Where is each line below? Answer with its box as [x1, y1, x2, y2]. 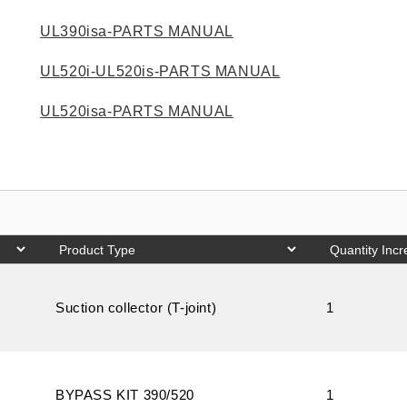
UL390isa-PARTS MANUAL [40, 24, 233, 39]
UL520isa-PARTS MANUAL [40, 104, 233, 119]
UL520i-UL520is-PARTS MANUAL [40, 64, 281, 79]
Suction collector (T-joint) [55, 300, 217, 315]
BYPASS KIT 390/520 [55, 387, 194, 402]
